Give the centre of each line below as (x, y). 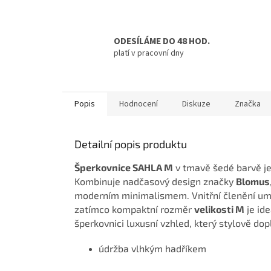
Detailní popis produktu (131, 144)
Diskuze (196, 104)
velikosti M (219, 209)
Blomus (253, 181)
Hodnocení (139, 104)
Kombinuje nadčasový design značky (155, 181)
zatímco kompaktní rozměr (134, 209)
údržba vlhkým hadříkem (152, 248)
